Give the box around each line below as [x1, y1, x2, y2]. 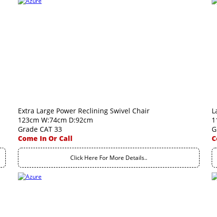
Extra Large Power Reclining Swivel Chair [18, 106, 150, 115]
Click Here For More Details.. [70, 154, 147, 162]
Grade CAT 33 [18, 124, 62, 134]
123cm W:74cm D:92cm [18, 115, 93, 124]
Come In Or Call [18, 134, 73, 143]
